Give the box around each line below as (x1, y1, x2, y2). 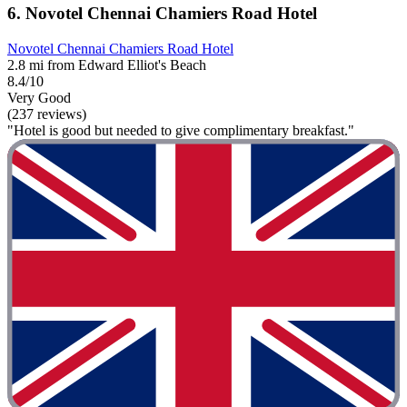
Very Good (7, 89, 71, 105)
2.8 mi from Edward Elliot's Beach (7, 56, 206, 73)
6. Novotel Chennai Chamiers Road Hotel (7, 4, 317, 23)
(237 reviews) (7, 105, 86, 122)
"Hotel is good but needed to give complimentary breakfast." (7, 122, 354, 138)
